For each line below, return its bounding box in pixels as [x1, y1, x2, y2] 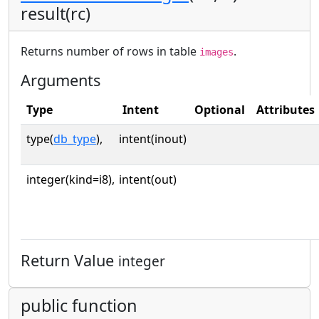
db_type [53, 130, 96, 147]
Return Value [21, 249, 118, 271]
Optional [194, 101, 245, 117]
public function [21, 293, 137, 317]
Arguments [21, 69, 100, 90]
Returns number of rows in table [21, 43, 199, 59]
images [199, 46, 234, 58]
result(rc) [21, 1, 90, 25]
